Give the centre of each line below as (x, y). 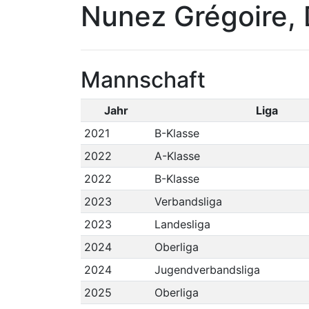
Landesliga (182, 224)
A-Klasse (177, 156)
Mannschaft (143, 80)
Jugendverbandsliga (207, 270)
